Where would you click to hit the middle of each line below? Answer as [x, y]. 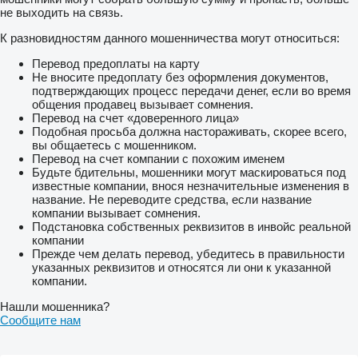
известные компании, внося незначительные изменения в [191, 186]
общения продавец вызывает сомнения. [143, 105]
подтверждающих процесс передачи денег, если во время [191, 91]
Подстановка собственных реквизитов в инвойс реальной [191, 227]
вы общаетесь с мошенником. [114, 145]
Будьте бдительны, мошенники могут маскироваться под [189, 173]
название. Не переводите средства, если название [172, 200]
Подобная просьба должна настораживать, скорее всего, [189, 132]
